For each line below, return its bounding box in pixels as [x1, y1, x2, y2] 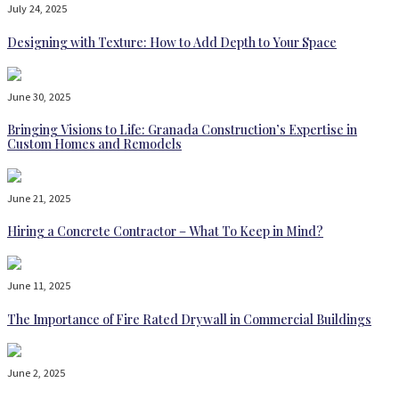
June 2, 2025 [7, 366, 65, 380]
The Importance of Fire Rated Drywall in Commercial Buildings [7, 310, 371, 328]
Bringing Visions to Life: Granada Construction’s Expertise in [7, 121, 357, 139]
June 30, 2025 [7, 89, 70, 103]
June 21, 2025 [7, 191, 70, 205]
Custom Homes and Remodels [7, 135, 182, 153]
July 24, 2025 [7, 2, 67, 16]
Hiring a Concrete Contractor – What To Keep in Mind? [7, 223, 323, 240]
